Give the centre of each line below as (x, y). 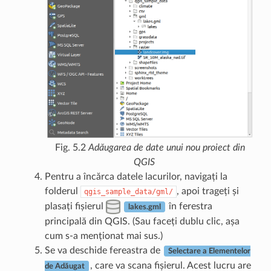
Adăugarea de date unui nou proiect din (167, 147)
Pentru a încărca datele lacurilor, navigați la (136, 176)
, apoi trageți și (207, 191)
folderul (62, 191)
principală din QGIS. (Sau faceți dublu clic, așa (142, 221)
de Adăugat (64, 266)
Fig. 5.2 (72, 147)
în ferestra (189, 206)
